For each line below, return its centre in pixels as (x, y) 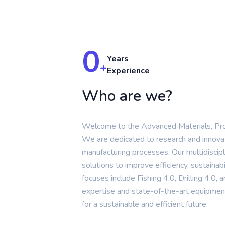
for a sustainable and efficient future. (145, 204)
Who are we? (127, 96)
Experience (129, 71)
